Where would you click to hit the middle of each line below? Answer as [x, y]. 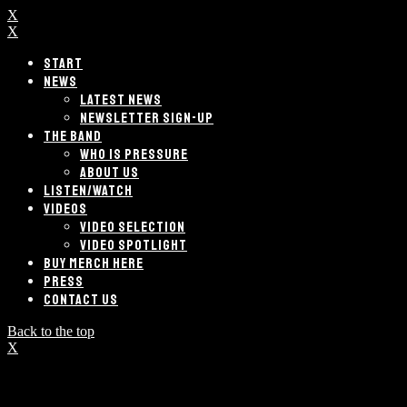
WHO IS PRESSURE [134, 154]
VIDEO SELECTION [133, 227]
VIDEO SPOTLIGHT [134, 245]
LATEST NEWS [121, 100]
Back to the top [51, 331]
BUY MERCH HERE [94, 263]
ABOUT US [109, 173]
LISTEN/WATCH [88, 191]
